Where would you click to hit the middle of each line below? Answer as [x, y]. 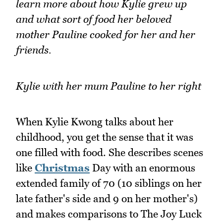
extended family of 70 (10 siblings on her [109, 183]
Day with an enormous [142, 168]
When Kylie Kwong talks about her [95, 122]
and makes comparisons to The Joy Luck [109, 214]
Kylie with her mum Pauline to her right [109, 86]
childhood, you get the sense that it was [105, 137]
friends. [34, 50]
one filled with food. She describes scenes [110, 153]
